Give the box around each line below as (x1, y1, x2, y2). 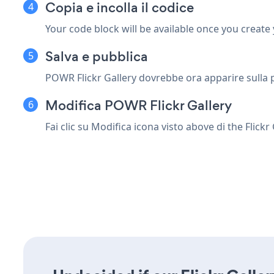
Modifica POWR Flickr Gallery (45, 95, 232, 115)
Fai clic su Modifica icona (45, 119, 161, 133)
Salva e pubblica (45, 46, 148, 66)
